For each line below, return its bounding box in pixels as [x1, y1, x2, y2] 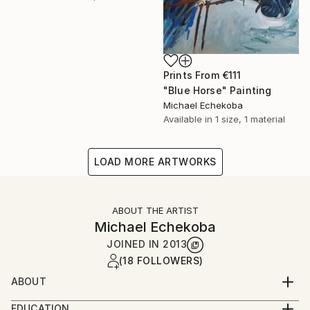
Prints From [163, 69, 222, 82]
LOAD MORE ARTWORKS [93, 156, 217, 168]
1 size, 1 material [215, 113, 285, 125]
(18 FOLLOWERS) [118, 255, 203, 267]
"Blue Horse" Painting [163, 84, 272, 97]
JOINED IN [107, 238, 163, 250]
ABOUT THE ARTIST [111, 205, 199, 217]
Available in [163, 113, 215, 125]
